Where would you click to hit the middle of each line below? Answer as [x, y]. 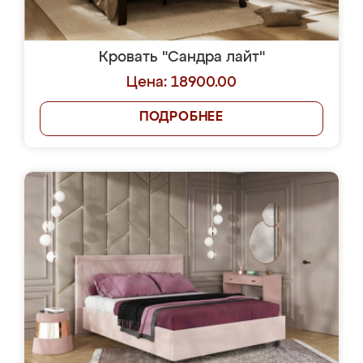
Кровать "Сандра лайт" [181, 58]
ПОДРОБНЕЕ [181, 117]
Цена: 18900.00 [181, 83]
